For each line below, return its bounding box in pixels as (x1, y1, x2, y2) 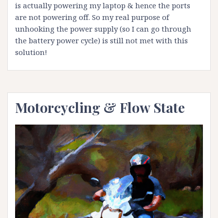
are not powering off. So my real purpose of (15, 12, 169, 22)
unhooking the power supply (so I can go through (15, 24, 191, 34)
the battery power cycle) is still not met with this (15, 36, 188, 45)
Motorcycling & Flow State (15, 98, 185, 116)
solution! (15, 47, 47, 57)
